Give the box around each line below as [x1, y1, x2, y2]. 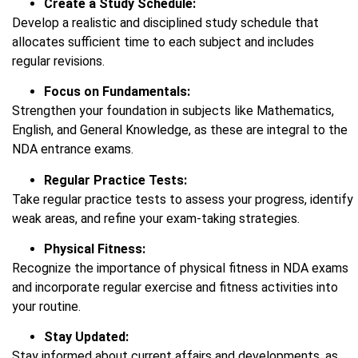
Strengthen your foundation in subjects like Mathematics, [12, 103, 334, 119]
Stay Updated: [44, 329, 132, 345]
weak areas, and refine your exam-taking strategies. [12, 210, 300, 226]
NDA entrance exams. [12, 141, 133, 157]
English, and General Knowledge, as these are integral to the [12, 122, 348, 138]
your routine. [12, 299, 81, 315]
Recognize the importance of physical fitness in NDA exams [12, 261, 348, 276]
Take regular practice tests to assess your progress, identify [12, 191, 353, 207]
